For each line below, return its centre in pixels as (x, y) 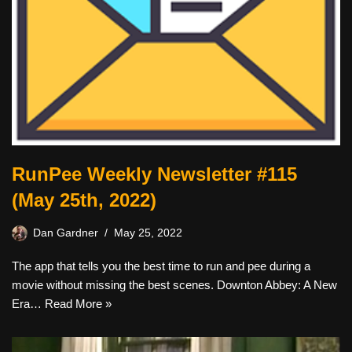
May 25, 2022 (148, 233)
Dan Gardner (66, 233)
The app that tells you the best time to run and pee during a (161, 266)
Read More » (78, 303)
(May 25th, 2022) (84, 200)
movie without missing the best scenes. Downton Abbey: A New (174, 284)
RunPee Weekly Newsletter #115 (154, 174)
